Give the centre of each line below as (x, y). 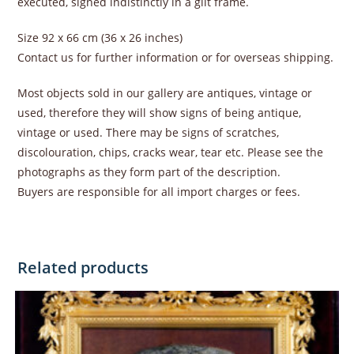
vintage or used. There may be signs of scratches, (149, 132)
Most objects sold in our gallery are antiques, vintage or (165, 93)
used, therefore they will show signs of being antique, (160, 113)
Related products (83, 267)
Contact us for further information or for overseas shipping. (176, 57)
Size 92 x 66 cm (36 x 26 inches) (100, 38)
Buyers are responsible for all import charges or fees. (159, 192)
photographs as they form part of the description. (149, 172)
